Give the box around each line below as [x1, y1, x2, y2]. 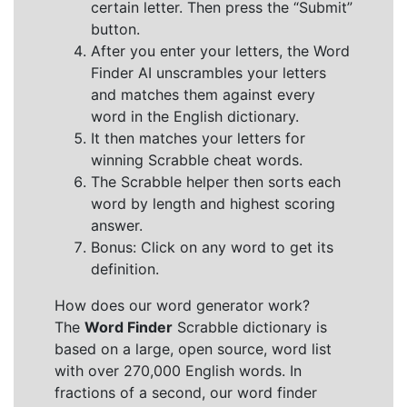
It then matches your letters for [91, 129, 305, 147]
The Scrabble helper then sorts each [91, 173, 341, 191]
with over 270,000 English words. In [55, 362, 302, 380]
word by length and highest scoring [91, 194, 335, 213]
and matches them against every [91, 85, 315, 104]
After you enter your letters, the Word [91, 42, 350, 60]
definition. [91, 260, 159, 278]
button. [91, 20, 140, 38]
